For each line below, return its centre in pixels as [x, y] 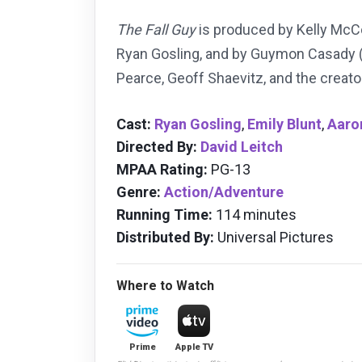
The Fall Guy [156, 30]
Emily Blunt [284, 124]
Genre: [139, 192]
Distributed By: [165, 238]
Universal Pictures [274, 238]
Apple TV [194, 347]
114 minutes [255, 215]
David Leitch [242, 147]
